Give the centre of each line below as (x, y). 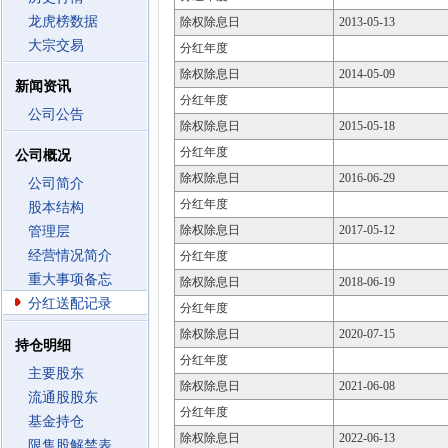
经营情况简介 (70, 255)
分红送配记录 (70, 303)
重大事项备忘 (70, 279)
